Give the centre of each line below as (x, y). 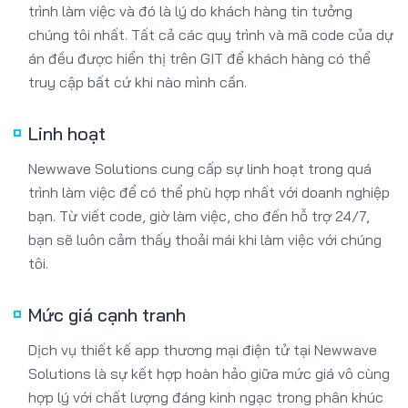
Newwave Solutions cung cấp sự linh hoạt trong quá (200, 129)
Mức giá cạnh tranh (107, 275)
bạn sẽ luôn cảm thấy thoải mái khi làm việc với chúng (205, 200)
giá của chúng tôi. (86, 381)
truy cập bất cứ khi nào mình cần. (138, 43)
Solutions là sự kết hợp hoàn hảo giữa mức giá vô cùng (209, 334)
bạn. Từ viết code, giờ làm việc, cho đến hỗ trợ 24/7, (199, 176)
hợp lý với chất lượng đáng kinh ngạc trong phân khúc (206, 357)
